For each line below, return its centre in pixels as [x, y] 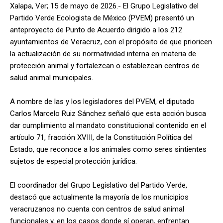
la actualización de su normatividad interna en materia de [103, 54]
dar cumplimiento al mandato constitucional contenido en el [108, 125]
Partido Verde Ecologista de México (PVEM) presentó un [102, 18]
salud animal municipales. [52, 77]
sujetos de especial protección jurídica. [73, 161]
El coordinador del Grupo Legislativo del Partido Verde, [99, 185]
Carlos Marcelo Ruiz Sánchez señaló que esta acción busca [108, 113]
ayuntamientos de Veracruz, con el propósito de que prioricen [111, 42]
